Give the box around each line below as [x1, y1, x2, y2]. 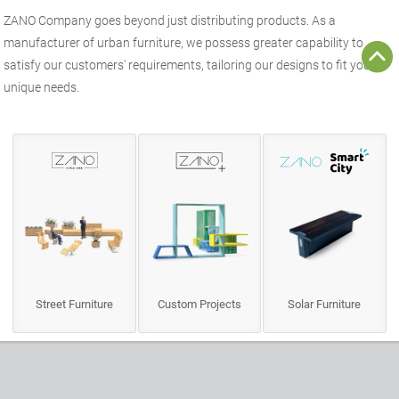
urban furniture [97, 36, 182, 51]
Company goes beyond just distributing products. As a [36, 13, 337, 28]
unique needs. [4, 80, 80, 95]
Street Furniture [36, 297, 114, 312]
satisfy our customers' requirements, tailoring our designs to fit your [4, 58, 376, 73]
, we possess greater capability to [181, 36, 364, 51]
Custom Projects [158, 297, 241, 312]
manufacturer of [4, 36, 98, 51]
